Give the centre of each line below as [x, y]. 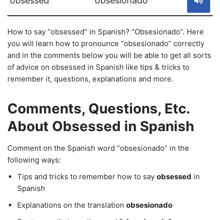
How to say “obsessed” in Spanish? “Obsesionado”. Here [106, 32]
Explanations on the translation [72, 205]
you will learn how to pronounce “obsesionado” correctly [106, 43]
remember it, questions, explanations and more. [90, 79]
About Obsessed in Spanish [101, 126]
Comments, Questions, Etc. [98, 109]
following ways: [34, 160]
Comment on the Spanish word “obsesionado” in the [98, 148]
